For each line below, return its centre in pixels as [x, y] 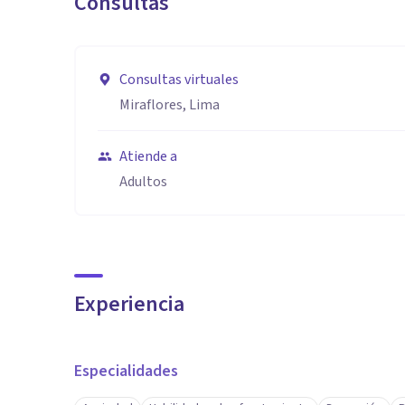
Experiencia [129, 304]
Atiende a [148, 156]
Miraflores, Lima [170, 105]
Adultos [143, 182]
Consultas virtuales [179, 80]
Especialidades [126, 371]
